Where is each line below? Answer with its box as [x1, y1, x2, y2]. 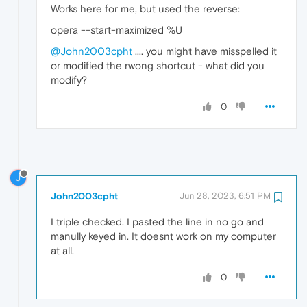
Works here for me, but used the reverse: [51, 2, 240, 14]
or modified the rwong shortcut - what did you [51, 59, 265, 71]
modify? [51, 73, 87, 86]
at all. [51, 245, 74, 257]
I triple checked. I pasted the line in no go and [51, 216, 264, 228]
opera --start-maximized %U [51, 23, 182, 36]
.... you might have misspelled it [132, 45, 277, 57]
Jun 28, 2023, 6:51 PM [180, 191, 271, 201]
